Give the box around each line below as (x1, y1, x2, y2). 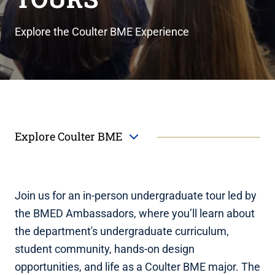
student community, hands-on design (15, 242, 195, 256)
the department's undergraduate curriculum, (15, 225, 229, 238)
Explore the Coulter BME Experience (15, 25, 189, 38)
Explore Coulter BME (15, 129, 125, 144)
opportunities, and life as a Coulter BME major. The (15, 260, 260, 274)
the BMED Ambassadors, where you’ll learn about (15, 207, 255, 220)
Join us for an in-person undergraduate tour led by (15, 189, 257, 203)
